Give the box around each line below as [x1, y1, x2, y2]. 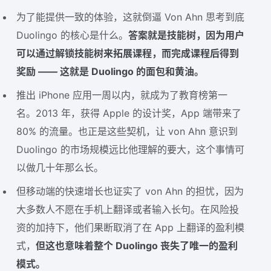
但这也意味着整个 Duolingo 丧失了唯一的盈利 [36, 239, 238, 252]
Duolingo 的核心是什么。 [16, 29, 129, 42]
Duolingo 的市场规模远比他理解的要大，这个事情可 [16, 143, 245, 156]
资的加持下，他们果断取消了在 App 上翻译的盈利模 [16, 221, 245, 233]
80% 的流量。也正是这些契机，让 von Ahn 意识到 [16, 125, 238, 138]
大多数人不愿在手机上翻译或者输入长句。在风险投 [16, 203, 240, 215]
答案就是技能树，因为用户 [128, 29, 245, 42]
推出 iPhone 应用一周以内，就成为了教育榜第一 [16, 89, 228, 102]
